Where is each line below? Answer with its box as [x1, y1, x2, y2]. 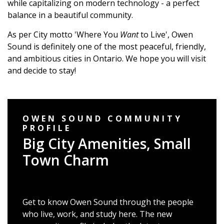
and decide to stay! [7, 65, 76, 76]
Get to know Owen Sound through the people [22, 196, 193, 207]
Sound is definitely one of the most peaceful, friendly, [7, 41, 206, 52]
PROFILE [22, 122, 71, 133]
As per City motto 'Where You [7, 29, 120, 40]
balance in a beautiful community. [7, 9, 133, 20]
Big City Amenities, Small [22, 134, 191, 153]
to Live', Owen [138, 29, 193, 40]
